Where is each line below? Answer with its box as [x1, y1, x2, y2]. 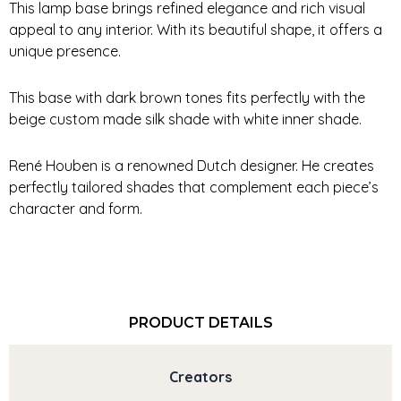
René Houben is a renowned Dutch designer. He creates [9, 156, 374, 175]
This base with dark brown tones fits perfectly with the [9, 88, 365, 107]
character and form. [9, 199, 142, 218]
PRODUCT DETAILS [128, 313, 273, 331]
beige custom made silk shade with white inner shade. [9, 109, 362, 128]
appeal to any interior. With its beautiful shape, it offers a [9, 20, 382, 38]
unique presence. [9, 41, 124, 60]
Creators [169, 367, 232, 386]
